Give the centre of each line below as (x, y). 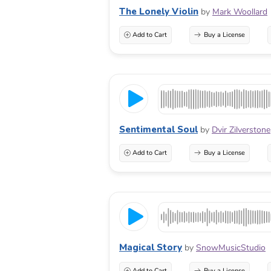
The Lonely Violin (159, 11)
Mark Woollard (240, 11)
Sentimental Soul (158, 129)
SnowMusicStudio (231, 247)
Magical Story (151, 247)
